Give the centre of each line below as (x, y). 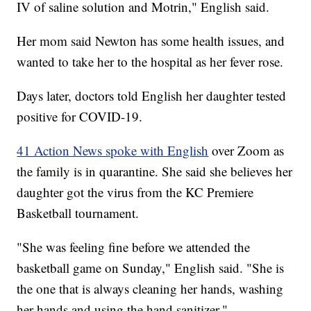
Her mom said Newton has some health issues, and (151, 40)
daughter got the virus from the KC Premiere (135, 192)
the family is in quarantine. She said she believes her (155, 171)
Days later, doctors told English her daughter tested (152, 95)
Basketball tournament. (78, 212)
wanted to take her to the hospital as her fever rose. (150, 61)
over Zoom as (246, 150)
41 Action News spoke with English (113, 150)
